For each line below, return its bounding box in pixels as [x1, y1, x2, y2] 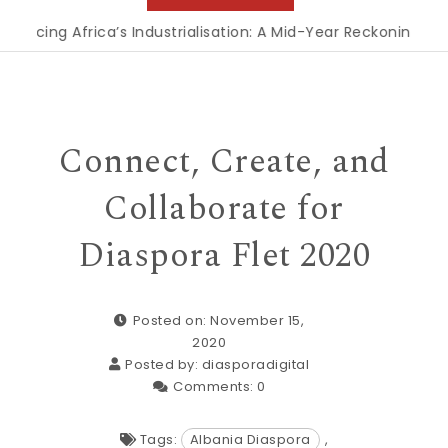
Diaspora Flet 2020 [78, 229, 370, 282]
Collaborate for [104, 182, 344, 235]
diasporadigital [201, 354, 310, 374]
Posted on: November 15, [132, 310, 304, 330]
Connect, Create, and [59, 135, 389, 188]
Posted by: [125, 354, 202, 374]
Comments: [173, 376, 257, 396]
